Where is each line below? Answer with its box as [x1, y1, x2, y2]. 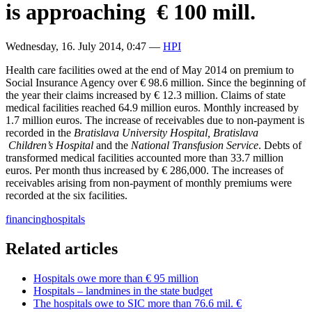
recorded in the [6, 126, 74, 139]
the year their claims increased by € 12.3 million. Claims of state [6, 88, 286, 101]
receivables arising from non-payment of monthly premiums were [6, 176, 292, 189]
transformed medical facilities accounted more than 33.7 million [6, 151, 283, 164]
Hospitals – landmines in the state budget [33, 284, 212, 297]
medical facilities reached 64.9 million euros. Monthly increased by [6, 101, 299, 114]
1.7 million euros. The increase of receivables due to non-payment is [6, 114, 304, 126]
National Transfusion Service [128, 139, 258, 151]
